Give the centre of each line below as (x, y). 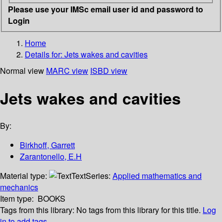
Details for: (45, 54)
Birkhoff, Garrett (47, 145)
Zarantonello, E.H (51, 157)
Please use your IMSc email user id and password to (106, 9)
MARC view (67, 70)
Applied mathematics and (157, 176)
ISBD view (109, 70)
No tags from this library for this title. (139, 210)
